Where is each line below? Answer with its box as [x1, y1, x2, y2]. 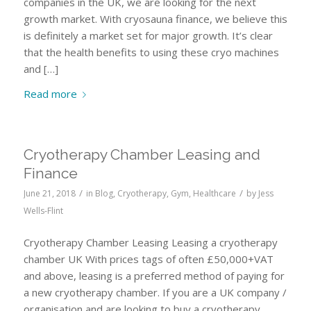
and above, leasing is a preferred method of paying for [23, 269, 285, 283]
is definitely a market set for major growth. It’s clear [23, 28, 273, 42]
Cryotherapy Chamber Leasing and [23, 146, 260, 164]
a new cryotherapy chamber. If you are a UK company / [23, 285, 287, 300]
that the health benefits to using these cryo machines [23, 44, 279, 59]
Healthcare [192, 187, 236, 200]
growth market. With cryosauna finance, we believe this [23, 11, 287, 26]
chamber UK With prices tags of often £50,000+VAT [23, 252, 274, 267]
